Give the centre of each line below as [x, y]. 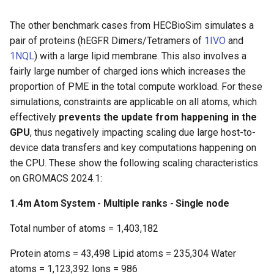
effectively [34, 117]
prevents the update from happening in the [158, 117]
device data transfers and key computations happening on [133, 148]
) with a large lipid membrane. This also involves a [140, 56]
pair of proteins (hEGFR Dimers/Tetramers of [107, 41]
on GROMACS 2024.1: [56, 179]
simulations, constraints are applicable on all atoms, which [133, 102]
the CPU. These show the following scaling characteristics [134, 163]
